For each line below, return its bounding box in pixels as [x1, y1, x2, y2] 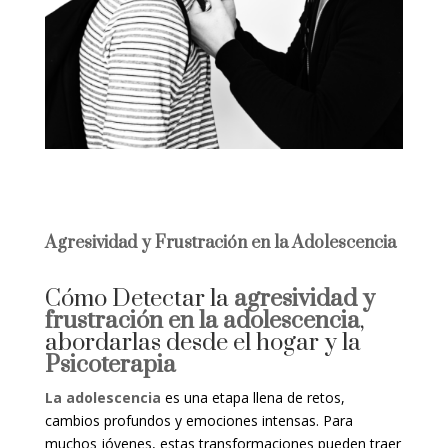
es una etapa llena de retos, [160, 388, 345, 408]
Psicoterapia [44, 350, 176, 381]
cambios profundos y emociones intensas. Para [44, 411, 353, 431]
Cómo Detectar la [44, 284, 229, 315]
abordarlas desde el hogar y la [44, 328, 361, 359]
